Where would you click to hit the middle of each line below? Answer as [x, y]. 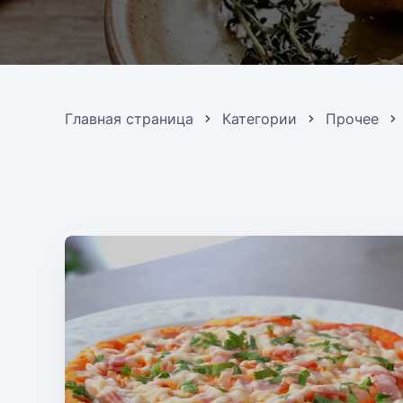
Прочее [352, 119]
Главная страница [129, 119]
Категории [260, 119]
